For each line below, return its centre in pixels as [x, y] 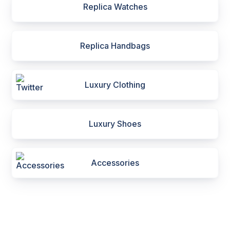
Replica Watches [115, 7]
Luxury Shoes [115, 124]
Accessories [115, 163]
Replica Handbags [115, 46]
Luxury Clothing [115, 85]
